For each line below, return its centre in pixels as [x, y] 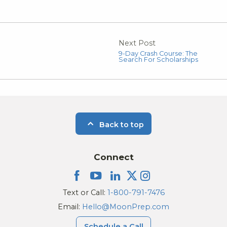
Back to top [120, 124]
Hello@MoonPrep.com [126, 207]
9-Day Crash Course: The [158, 53]
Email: [70, 207]
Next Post [137, 43]
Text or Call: [85, 193]
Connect [113, 157]
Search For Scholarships [158, 59]
